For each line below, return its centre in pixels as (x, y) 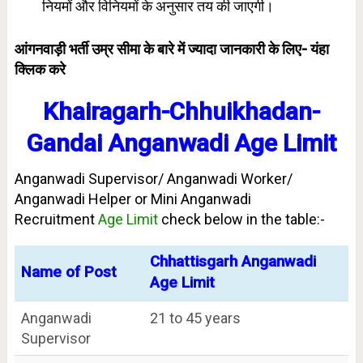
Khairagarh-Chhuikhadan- (181, 111)
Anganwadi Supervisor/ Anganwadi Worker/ (153, 178)
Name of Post (68, 272)
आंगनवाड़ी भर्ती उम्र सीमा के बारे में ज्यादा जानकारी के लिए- (160, 49)
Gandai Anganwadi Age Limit (181, 143)
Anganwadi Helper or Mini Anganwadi (132, 199)
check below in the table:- (241, 219)
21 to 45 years (195, 318)
